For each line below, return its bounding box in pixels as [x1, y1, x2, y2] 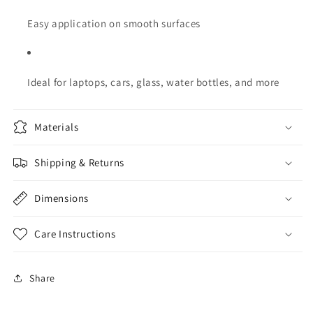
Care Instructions [34, 227, 116, 240]
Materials [34, 120, 79, 133]
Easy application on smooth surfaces [27, 17, 201, 30]
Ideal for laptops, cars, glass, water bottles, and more [27, 75, 279, 89]
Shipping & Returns [34, 156, 124, 169]
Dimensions [34, 191, 89, 205]
